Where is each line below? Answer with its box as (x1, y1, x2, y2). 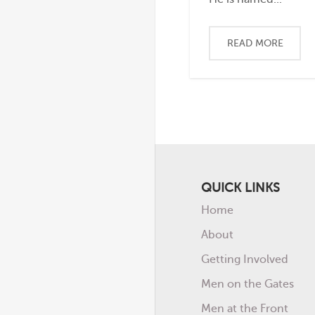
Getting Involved (200, 252, 288, 266)
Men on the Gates (200, 277, 294, 290)
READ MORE (226, 37, 283, 49)
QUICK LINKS (200, 180, 280, 195)
